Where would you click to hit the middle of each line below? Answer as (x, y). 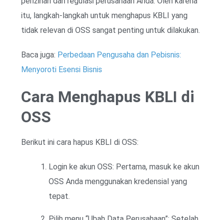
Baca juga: (39, 55)
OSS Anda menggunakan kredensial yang (118, 181)
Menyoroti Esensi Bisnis (62, 69)
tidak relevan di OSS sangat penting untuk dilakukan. (110, 30)
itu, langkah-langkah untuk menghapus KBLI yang (104, 15)
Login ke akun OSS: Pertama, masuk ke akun (124, 166)
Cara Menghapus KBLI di (108, 96)
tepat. (59, 196)
